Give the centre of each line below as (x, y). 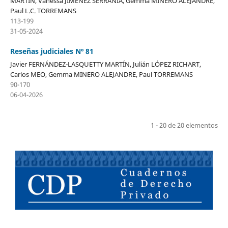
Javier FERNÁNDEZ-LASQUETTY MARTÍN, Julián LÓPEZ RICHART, (105, 64)
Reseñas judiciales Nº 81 (52, 51)
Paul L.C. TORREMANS (43, 10)
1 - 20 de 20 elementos (184, 125)
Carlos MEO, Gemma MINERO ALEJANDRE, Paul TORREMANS (101, 74)
